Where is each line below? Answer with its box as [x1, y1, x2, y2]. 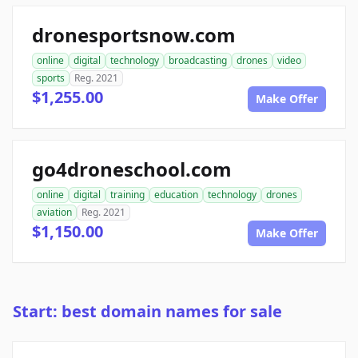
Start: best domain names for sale [13, 300, 282, 323]
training [110, 188, 145, 202]
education [154, 188, 198, 202]
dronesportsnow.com [32, 22, 236, 49]
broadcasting [169, 54, 227, 68]
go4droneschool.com [32, 156, 232, 183]
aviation [37, 205, 72, 220]
